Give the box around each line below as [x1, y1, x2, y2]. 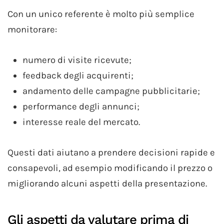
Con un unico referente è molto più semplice [7, 8, 194, 19]
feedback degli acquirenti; [22, 69, 133, 81]
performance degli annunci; [22, 100, 139, 112]
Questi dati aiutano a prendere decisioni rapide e [7, 146, 215, 158]
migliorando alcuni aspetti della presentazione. [7, 177, 207, 189]
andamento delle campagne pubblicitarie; [22, 85, 200, 96]
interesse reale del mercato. [22, 116, 140, 127]
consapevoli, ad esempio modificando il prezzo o [7, 162, 212, 173]
